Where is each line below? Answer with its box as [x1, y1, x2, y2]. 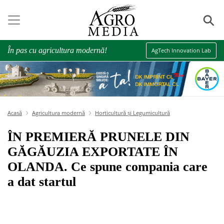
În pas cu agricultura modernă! [7, 46, 107, 54]
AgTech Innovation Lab [151, 46, 211, 54]
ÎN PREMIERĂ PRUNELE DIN [7, 129, 189, 144]
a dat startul [7, 174, 76, 189]
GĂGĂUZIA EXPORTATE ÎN [7, 144, 178, 159]
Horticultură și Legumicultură [95, 109, 170, 116]
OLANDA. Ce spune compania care [7, 159, 207, 174]
